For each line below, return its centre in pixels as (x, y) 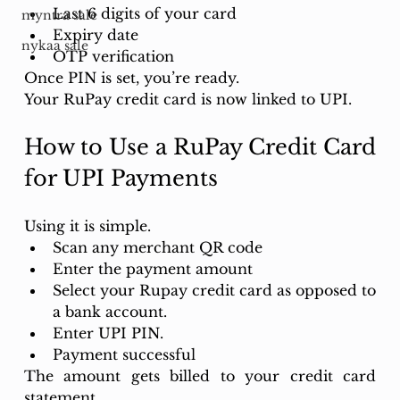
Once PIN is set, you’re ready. (131, 77)
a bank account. (112, 311)
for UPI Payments (121, 178)
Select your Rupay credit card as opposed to (214, 290)
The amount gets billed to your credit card (200, 375)
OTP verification (113, 56)
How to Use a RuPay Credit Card (200, 146)
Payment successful (124, 354)
